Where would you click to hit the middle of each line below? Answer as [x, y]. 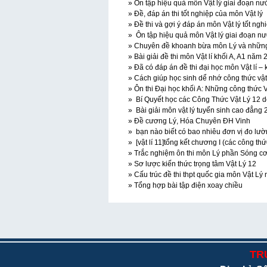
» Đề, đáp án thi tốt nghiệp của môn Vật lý [195, 14]
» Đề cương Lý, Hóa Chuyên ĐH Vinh [188, 121]
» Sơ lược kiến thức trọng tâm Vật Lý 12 [191, 164]
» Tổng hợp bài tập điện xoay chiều [184, 185]
